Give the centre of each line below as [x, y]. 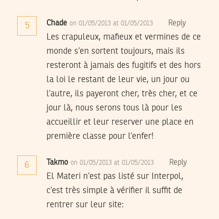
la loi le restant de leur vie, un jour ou [118, 80]
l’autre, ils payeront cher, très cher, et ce [122, 94]
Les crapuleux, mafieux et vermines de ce [124, 37]
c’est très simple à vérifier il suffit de [114, 191]
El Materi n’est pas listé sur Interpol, [115, 177]
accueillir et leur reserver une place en [120, 122]
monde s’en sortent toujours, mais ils [116, 52]
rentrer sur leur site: [85, 205]
